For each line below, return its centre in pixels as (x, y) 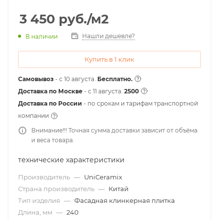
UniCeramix (103, 177)
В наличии (42, 36)
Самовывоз (37, 79)
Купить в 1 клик (109, 59)
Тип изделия (40, 200)
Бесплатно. (115, 79)
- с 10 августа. (76, 79)
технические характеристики (71, 160)
